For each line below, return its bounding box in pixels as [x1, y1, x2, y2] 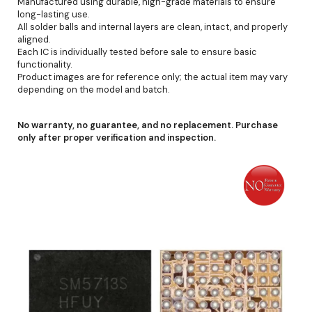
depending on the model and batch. [17, 83, 170, 95]
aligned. [17, 33, 51, 45]
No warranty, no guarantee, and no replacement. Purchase [17, 118, 278, 131]
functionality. [17, 58, 72, 70]
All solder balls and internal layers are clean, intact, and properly [17, 20, 288, 33]
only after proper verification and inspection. [17, 131, 216, 143]
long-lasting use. [17, 8, 90, 20]
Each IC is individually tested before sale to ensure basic [17, 45, 257, 58]
